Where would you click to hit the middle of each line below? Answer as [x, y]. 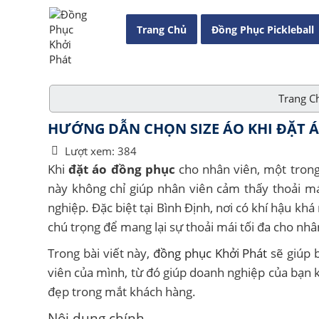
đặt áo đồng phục [122, 169]
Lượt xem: [90, 151]
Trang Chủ [162, 30]
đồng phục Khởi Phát [210, 253]
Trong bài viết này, [100, 253]
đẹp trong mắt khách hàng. [122, 291]
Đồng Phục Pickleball [263, 30]
